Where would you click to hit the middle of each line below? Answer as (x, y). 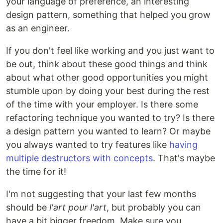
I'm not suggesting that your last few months (101, 194)
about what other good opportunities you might (107, 77)
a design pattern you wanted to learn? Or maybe (108, 131)
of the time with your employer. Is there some (102, 104)
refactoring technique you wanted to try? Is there (110, 118)
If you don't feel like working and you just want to (110, 51)
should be (28, 207)
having (183, 145)
